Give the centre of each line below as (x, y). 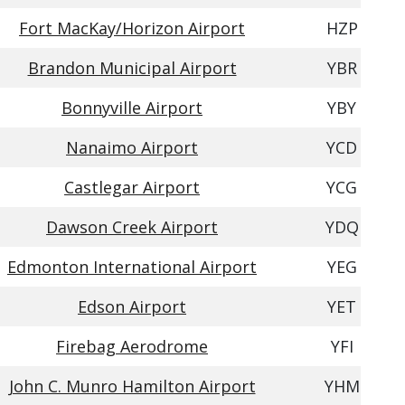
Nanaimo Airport (132, 147)
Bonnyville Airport (132, 108)
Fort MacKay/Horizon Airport (132, 28)
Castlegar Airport (132, 187)
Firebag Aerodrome (132, 346)
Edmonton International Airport (132, 267)
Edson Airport (132, 306)
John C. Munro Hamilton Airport (132, 386)
